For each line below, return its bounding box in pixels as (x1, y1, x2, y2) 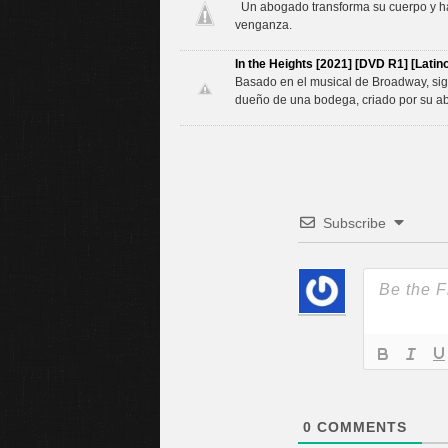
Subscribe (323, 214, 386, 231)
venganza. (234, 17, 292, 32)
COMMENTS (312, 418, 407, 435)
